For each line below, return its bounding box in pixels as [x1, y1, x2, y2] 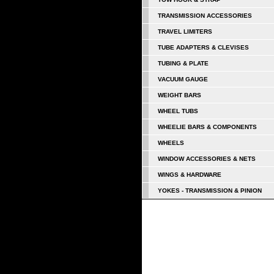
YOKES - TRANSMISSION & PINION [158, 187, 262, 194]
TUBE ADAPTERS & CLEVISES [158, 44, 249, 51]
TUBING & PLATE [158, 60, 209, 67]
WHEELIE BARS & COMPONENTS [158, 124, 257, 131]
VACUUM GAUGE [158, 76, 208, 83]
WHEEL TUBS [158, 108, 198, 115]
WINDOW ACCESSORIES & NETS [158, 155, 256, 163]
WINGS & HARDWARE [158, 171, 221, 179]
